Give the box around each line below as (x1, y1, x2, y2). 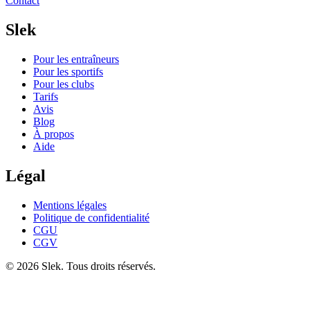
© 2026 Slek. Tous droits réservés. (6, 259, 156, 272)
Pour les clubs (33, 78, 94, 91)
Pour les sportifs (33, 66, 103, 78)
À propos (33, 128, 74, 140)
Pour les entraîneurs (33, 53, 119, 66)
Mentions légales (33, 199, 107, 211)
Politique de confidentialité (33, 211, 149, 224)
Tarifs (33, 91, 58, 103)
